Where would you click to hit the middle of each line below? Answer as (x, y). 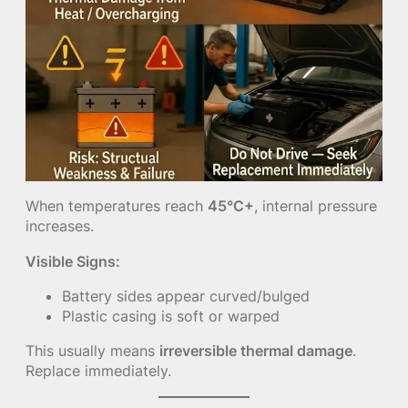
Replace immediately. (98, 371)
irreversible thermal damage (256, 351)
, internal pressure (316, 206)
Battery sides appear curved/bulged (186, 296)
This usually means (92, 351)
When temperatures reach (117, 206)
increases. (60, 226)
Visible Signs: (73, 261)
